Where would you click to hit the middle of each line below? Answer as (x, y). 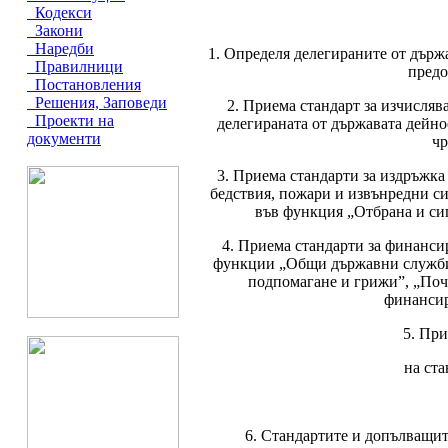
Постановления (84, 84)
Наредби (60, 48)
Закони (55, 30)
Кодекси (59, 12)
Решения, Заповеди (97, 102)
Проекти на (70, 120)
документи (64, 138)
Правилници (75, 66)
